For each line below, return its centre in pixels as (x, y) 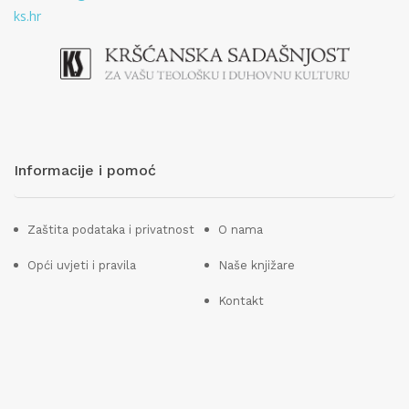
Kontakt (241, 300)
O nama (241, 229)
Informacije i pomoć (85, 170)
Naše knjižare (257, 265)
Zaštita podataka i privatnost (111, 229)
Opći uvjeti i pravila (82, 265)
